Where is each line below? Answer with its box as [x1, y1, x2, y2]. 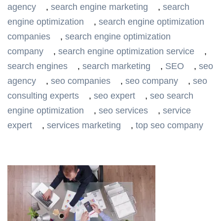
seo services [99, 106, 148, 115]
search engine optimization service [58, 46, 194, 56]
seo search [150, 91, 193, 101]
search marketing [82, 61, 150, 71]
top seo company [136, 120, 203, 130]
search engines [7, 61, 68, 71]
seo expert [94, 91, 135, 101]
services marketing [47, 120, 121, 130]
